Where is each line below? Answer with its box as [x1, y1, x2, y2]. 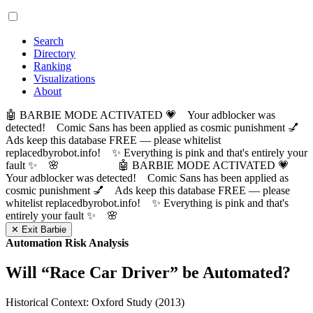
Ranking [34, 60, 71, 72]
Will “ [6, 263, 50, 282]
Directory [34, 48, 75, 59]
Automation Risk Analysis [6, 237, 129, 249]
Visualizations [34, 73, 95, 85]
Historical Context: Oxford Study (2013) [6, 296, 184, 308]
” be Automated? [170, 263, 291, 282]
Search [34, 35, 64, 47]
